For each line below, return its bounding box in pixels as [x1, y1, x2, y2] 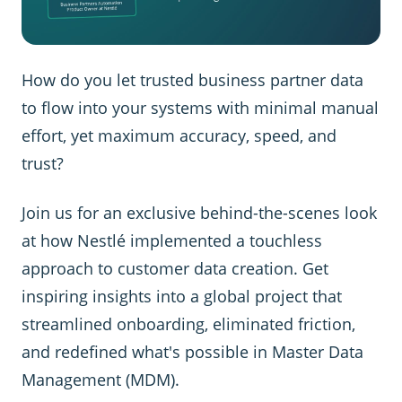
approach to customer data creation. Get [22, 257, 328, 279]
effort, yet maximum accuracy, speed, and [22, 124, 336, 146]
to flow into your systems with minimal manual [22, 96, 379, 118]
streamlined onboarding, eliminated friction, [22, 312, 355, 335]
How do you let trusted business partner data [22, 68, 363, 91]
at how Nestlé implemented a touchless [22, 229, 322, 251]
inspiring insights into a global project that [22, 284, 342, 307]
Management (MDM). [22, 368, 179, 390]
